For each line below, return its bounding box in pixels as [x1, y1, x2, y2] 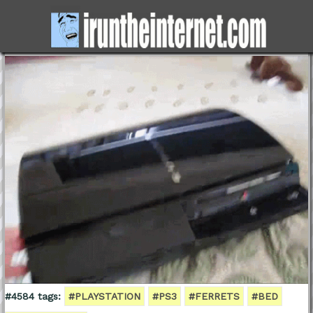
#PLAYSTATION [68, 290, 140, 302]
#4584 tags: [4, 290, 61, 302]
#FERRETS [188, 290, 240, 302]
